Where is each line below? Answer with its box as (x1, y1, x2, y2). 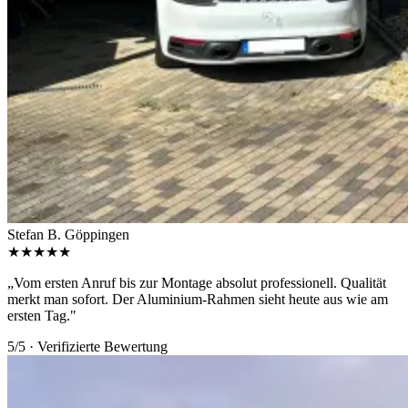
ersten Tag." (7, 308, 76, 324)
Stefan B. (7, 227, 61, 243)
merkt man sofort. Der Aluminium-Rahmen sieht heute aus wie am (7, 291, 388, 308)
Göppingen (65, 227, 129, 243)
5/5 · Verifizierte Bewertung (7, 339, 168, 355)
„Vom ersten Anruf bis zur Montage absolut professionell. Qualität (7, 275, 386, 291)
